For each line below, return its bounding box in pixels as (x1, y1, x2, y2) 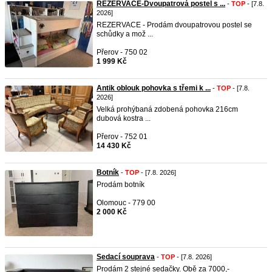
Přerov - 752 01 (97, 132, 148, 141)
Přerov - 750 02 (97, 48, 148, 56)
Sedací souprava (97, 253, 155, 261)
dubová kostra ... (97, 114, 151, 123)
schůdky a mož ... (97, 30, 153, 38)
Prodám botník (97, 180, 144, 189)
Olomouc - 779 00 (97, 199, 155, 207)
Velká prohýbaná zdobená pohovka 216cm (97, 105, 238, 114)
